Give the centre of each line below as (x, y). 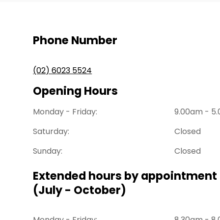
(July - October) (80, 190)
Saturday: (51, 131)
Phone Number (75, 40)
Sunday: (48, 151)
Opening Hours (76, 91)
